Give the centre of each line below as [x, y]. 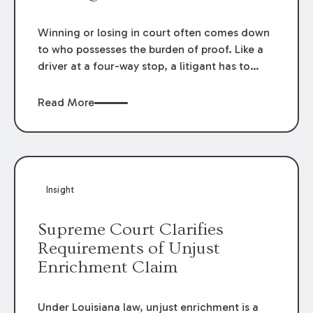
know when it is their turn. [103, 82]
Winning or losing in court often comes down [154, 32]
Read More [66, 103]
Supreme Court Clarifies [131, 229]
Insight [60, 190]
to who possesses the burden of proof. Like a [151, 49]
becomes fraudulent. [92, 10]
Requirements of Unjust [129, 248]
